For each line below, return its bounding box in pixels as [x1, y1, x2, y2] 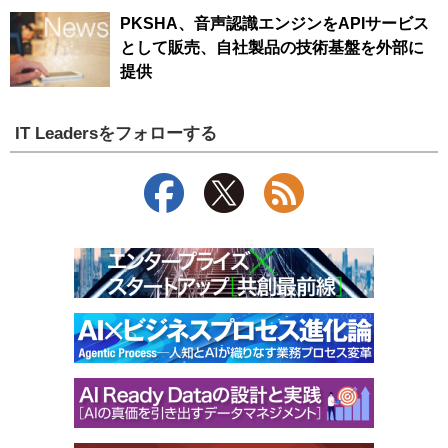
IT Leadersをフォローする [15, 122, 218, 143]
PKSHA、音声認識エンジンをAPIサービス [120, 15, 429, 33]
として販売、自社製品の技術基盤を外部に [120, 39, 424, 57]
